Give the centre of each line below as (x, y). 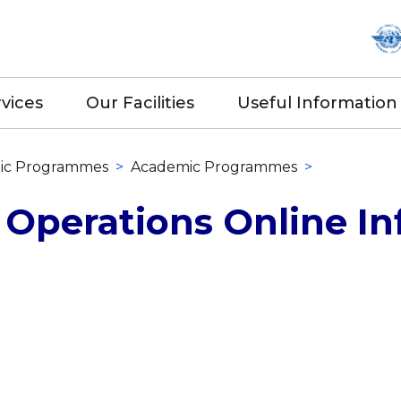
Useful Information (317, 103)
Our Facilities (140, 103)
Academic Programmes (214, 167)
